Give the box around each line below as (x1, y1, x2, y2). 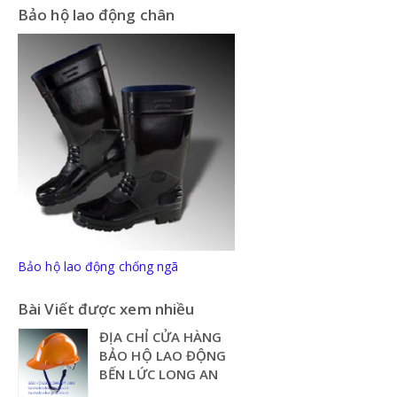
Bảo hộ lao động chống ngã (18, 257, 179, 275)
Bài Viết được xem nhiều (18, 298, 195, 319)
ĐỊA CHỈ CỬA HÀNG (99, 327, 222, 346)
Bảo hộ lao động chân (18, 4, 175, 25)
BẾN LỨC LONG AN (99, 364, 219, 383)
